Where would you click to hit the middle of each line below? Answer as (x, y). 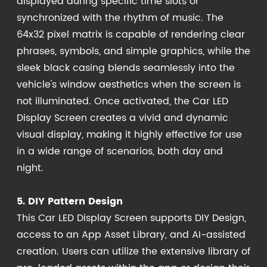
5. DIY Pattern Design (70, 201)
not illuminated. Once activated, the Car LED (122, 101)
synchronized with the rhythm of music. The (120, 18)
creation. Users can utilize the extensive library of (133, 251)
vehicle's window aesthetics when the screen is (129, 84)
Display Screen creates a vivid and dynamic (122, 118)
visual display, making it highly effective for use (129, 134)
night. (30, 168)
